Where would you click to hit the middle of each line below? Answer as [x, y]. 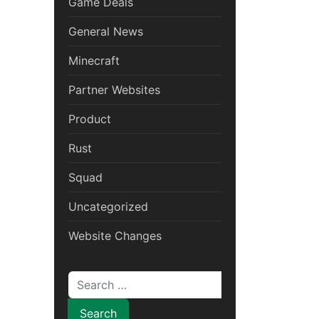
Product [90, 119]
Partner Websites [114, 90]
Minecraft [94, 61]
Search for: [98, 280]
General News [106, 32]
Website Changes [115, 236]
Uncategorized [108, 207]
